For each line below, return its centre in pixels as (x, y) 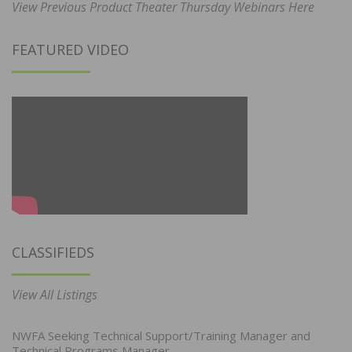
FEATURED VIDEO (70, 50)
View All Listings (55, 295)
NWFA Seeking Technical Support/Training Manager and (161, 336)
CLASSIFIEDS (53, 253)
